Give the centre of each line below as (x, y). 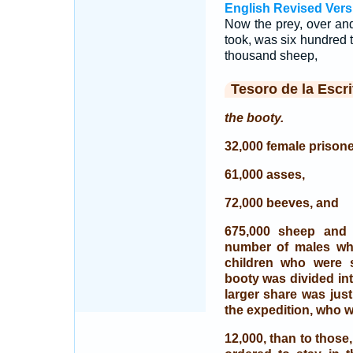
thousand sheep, (271, 56)
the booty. (254, 118)
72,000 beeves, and (281, 203)
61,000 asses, (264, 175)
